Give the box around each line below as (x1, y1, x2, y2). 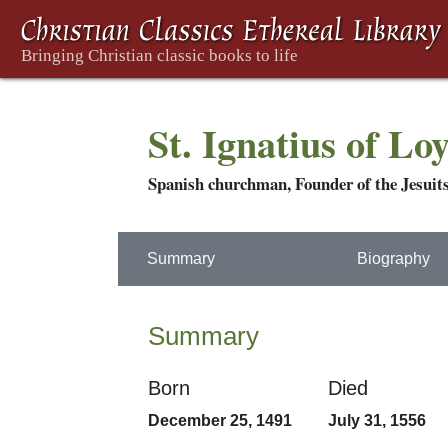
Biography (357, 250, 431, 267)
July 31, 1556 (327, 412, 426, 429)
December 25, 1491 (148, 412, 292, 429)
